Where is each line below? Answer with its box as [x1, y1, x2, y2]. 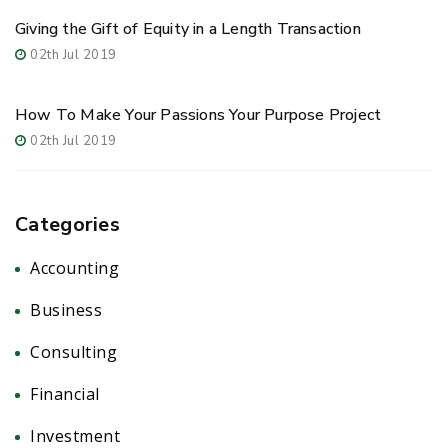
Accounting [30, 257, 119, 280]
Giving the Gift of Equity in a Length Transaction [15, 18, 361, 41]
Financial [30, 383, 100, 406]
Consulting [30, 341, 117, 364]
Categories [15, 211, 120, 239]
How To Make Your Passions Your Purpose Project [15, 104, 382, 127]
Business [30, 299, 102, 322]
